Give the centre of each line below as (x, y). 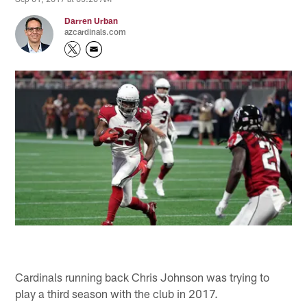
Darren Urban (91, 21)
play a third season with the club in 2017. (117, 293)
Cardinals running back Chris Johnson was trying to (143, 277)
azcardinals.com (96, 32)
